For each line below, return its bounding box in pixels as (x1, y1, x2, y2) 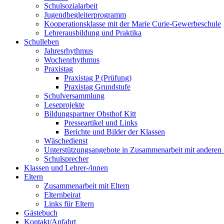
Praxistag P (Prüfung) (64, 73, 131, 82)
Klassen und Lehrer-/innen (24, 163, 108, 172)
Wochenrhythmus (44, 55, 99, 64)
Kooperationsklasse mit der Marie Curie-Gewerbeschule (44, 19, 221, 28)
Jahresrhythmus (44, 46, 93, 55)
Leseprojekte (44, 100, 84, 109)
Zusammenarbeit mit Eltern (44, 181, 129, 190)
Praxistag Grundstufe (64, 82, 130, 91)
